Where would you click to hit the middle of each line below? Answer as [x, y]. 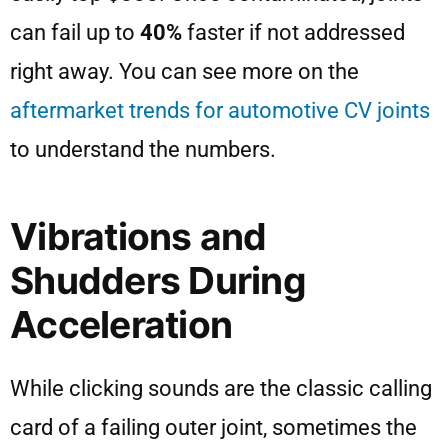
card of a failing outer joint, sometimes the [213, 428]
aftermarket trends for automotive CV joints [220, 111]
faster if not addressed [293, 33]
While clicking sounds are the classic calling [221, 389]
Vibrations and [138, 237]
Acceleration [121, 325]
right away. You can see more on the [184, 72]
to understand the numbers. [143, 150]
